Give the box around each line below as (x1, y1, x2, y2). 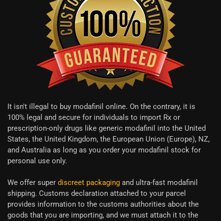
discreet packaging (58, 178, 120, 187)
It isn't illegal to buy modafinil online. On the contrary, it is (7, 102, 195, 111)
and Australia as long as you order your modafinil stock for (7, 145, 201, 154)
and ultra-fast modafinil (120, 178, 198, 187)
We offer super (7, 178, 58, 187)
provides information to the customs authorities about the (7, 199, 199, 209)
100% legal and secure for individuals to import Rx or (7, 112, 180, 122)
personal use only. (7, 156, 67, 165)
